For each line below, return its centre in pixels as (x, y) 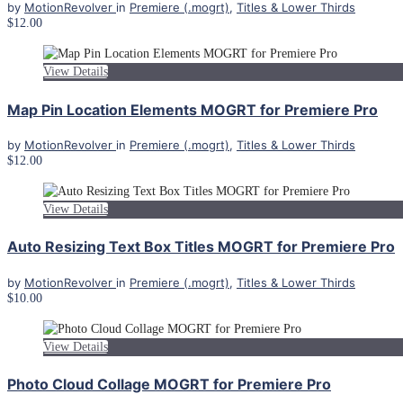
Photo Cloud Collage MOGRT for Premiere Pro (169, 384)
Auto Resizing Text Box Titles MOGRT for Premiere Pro (201, 247)
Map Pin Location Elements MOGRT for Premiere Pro (193, 109)
